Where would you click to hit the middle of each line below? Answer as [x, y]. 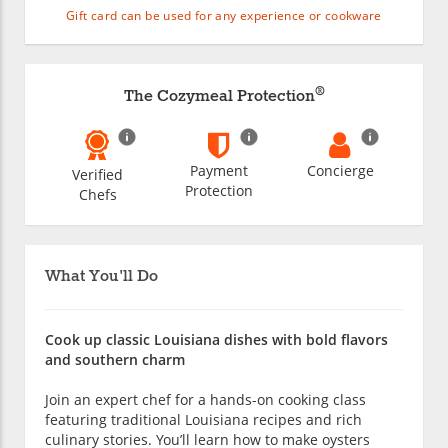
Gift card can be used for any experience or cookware [224, 16]
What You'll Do [101, 277]
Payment [219, 171]
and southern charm [115, 360]
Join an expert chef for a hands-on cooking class [205, 400]
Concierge [340, 171]
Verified [98, 175]
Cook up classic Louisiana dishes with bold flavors [216, 340]
